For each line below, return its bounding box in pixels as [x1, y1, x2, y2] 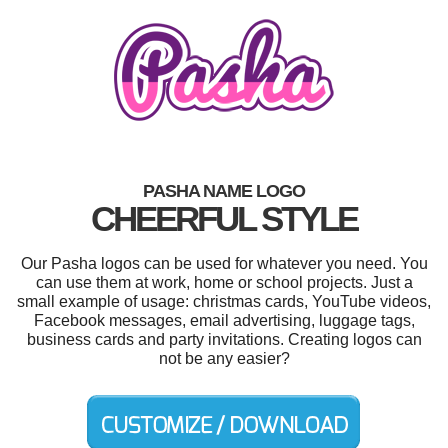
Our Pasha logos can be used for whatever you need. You [20, 254, 428, 272]
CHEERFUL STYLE [91, 198, 357, 238]
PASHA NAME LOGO [143, 180, 305, 201]
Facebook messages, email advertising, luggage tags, [33, 311, 415, 329]
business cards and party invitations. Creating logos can [26, 330, 422, 348]
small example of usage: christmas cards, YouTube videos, [17, 292, 431, 310]
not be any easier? [158, 349, 290, 367]
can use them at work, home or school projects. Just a [35, 273, 413, 291]
